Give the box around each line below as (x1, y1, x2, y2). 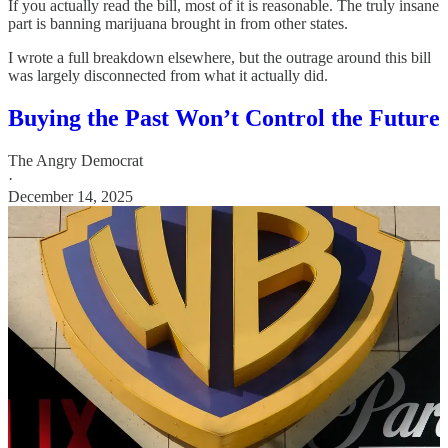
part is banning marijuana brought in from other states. (8, 15, 348, 33)
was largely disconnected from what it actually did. (8, 67, 328, 85)
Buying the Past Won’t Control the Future (8, 105, 440, 132)
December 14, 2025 (8, 188, 133, 206)
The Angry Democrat (8, 152, 143, 170)
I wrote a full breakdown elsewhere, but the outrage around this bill (8, 49, 431, 67)
